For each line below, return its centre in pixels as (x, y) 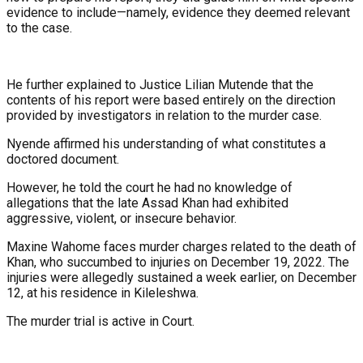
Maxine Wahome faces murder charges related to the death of (181, 247)
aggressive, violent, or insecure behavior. (122, 219)
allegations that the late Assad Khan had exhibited (147, 203)
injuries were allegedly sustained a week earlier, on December (181, 278)
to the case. (39, 28)
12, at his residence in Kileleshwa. (102, 293)
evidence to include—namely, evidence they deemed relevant (178, 13)
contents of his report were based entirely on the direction (171, 100)
